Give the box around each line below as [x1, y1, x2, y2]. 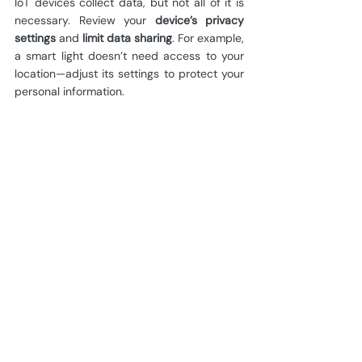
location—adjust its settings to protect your [15, 65, 244, 81]
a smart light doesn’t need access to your [15, 48, 244, 63]
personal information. [15, 83, 124, 99]
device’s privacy [154, 12, 244, 27]
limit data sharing [82, 30, 172, 45]
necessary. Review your [15, 12, 155, 27]
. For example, [172, 30, 244, 45]
